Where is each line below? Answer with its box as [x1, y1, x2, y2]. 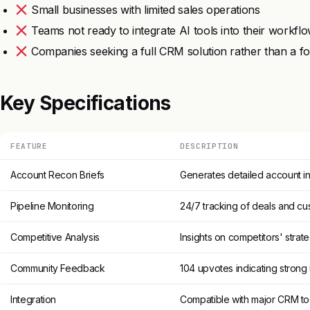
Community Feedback [10, 262, 105, 275]
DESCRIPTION [180, 141, 239, 152]
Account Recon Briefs [10, 169, 104, 181]
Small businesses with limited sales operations [28, 3, 260, 17]
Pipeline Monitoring [10, 200, 94, 212]
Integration [10, 293, 57, 306]
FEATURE [10, 141, 48, 152]
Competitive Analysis [10, 231, 100, 244]
